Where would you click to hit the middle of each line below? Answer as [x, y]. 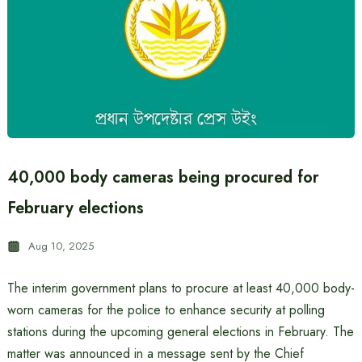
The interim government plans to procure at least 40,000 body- [181, 288]
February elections [75, 208]
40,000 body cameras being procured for [163, 177]
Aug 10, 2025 [61, 246]
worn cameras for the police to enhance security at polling [166, 310]
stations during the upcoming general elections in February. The [180, 332]
